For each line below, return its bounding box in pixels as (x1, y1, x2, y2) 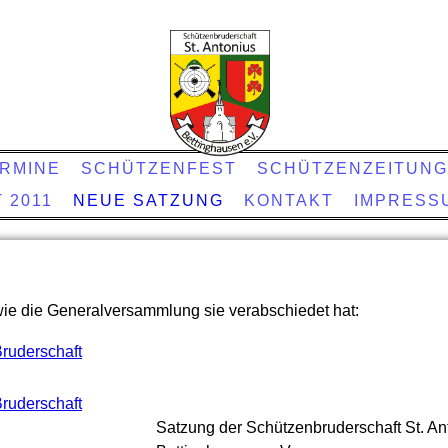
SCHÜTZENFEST (80, 160, 237, 177)
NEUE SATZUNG (72, 192, 224, 209)
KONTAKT (243, 192, 334, 209)
